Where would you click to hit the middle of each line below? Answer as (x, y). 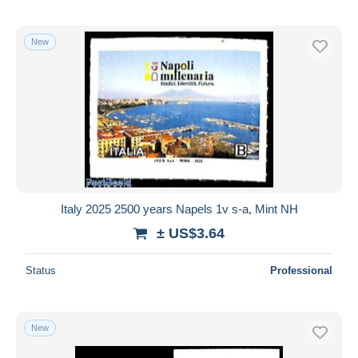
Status (41, 270)
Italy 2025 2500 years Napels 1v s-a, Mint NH (179, 209)
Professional (301, 270)
